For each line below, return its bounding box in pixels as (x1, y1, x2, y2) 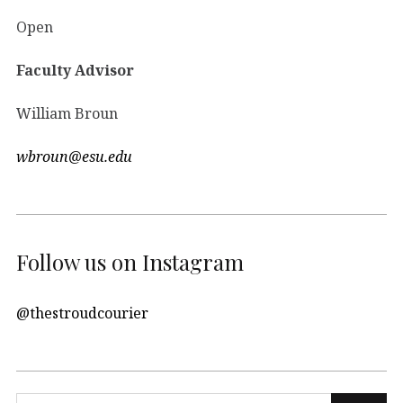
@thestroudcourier (16, 302, 148, 323)
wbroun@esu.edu (16, 146, 132, 166)
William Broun (16, 103, 118, 123)
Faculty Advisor (16, 59, 134, 80)
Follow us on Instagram (16, 247, 244, 277)
